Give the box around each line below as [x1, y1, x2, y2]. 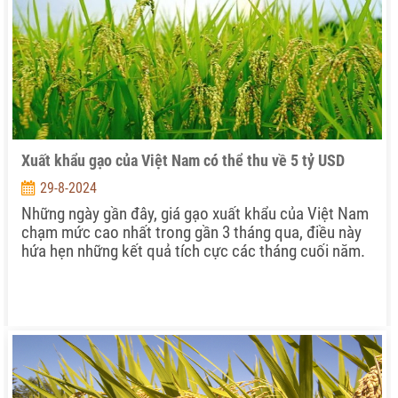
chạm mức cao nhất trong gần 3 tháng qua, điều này [21, 222, 362, 243]
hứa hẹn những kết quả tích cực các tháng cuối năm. [21, 241, 365, 261]
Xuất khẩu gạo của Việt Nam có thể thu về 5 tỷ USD [21, 151, 345, 170]
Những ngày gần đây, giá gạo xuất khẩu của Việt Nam [21, 203, 369, 224]
